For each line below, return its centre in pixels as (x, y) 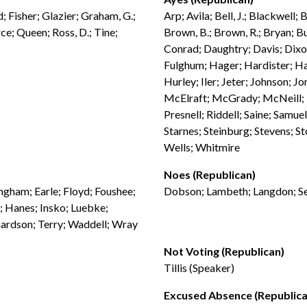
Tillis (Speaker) (199, 268)
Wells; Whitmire (202, 147)
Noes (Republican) (210, 174)
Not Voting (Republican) (224, 251)
